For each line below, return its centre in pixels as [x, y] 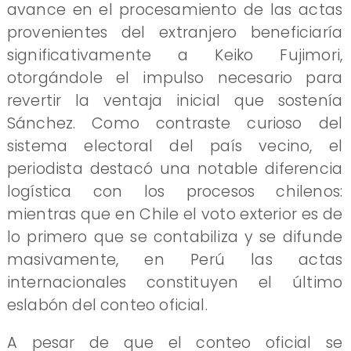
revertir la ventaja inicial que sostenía [175, 100]
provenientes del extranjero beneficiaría [175, 32]
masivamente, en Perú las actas [175, 259]
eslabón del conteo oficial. [107, 305]
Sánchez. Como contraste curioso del [175, 123]
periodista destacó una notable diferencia [175, 168]
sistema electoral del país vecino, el [175, 146]
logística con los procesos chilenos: [175, 191]
